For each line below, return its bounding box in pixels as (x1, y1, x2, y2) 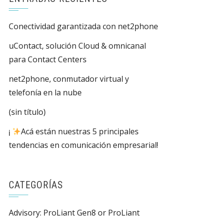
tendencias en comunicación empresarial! (9, 140, 158, 150)
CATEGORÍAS (9, 179, 63, 191)
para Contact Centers (9, 54, 87, 65)
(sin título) (9, 107, 46, 117)
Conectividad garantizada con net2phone (9, 21, 158, 32)
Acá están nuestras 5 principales (21, 126, 139, 137)
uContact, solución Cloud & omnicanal (9, 40, 146, 51)
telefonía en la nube (9, 87, 82, 98)
